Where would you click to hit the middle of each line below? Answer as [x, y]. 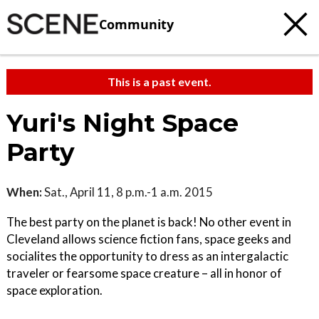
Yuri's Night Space [122, 123]
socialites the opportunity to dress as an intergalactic [147, 256]
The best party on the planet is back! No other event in [149, 222]
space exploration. [54, 290]
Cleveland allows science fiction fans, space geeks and [149, 239]
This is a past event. [159, 82]
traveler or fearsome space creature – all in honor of [144, 273]
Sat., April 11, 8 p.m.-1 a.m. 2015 [127, 192]
